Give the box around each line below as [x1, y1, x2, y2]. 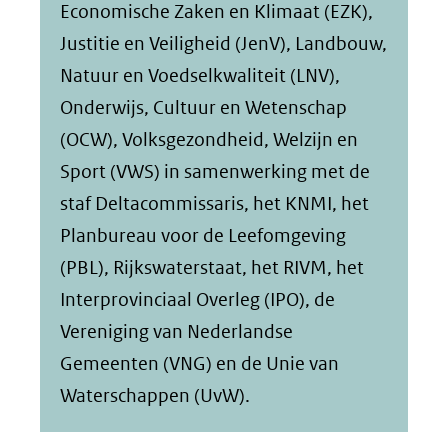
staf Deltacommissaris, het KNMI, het [60, 191, 369, 215]
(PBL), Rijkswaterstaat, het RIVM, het [60, 255, 364, 279]
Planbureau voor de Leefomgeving [60, 223, 346, 247]
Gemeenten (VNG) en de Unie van [60, 351, 339, 375]
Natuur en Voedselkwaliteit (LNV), [60, 63, 340, 87]
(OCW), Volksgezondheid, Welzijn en [60, 127, 358, 151]
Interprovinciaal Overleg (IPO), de [60, 287, 335, 311]
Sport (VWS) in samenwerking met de [60, 159, 370, 183]
